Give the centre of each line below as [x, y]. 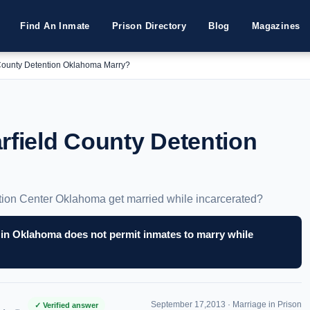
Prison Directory [149, 26]
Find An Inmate [55, 26]
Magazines [276, 26]
